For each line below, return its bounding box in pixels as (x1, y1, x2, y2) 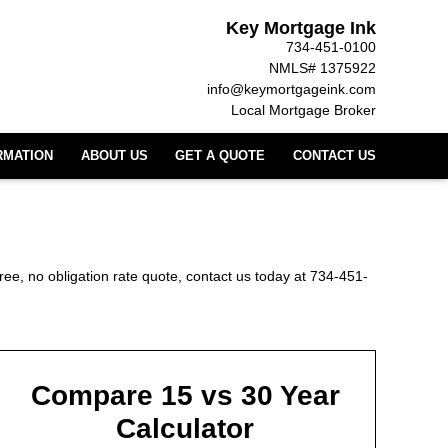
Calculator (116, 413, 255, 445)
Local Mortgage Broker (231, 101, 376, 118)
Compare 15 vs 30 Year (30, 380, 340, 412)
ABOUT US (80, 148, 148, 163)
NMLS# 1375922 (269, 59, 376, 76)
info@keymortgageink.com (207, 80, 376, 97)
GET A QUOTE (175, 148, 266, 163)
